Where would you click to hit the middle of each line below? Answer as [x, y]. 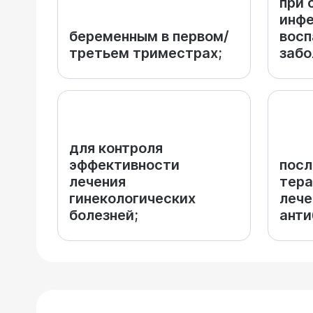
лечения [97, 182]
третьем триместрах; [146, 53]
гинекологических [132, 198]
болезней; [104, 215]
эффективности [124, 165]
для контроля [116, 148]
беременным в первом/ [149, 36]
